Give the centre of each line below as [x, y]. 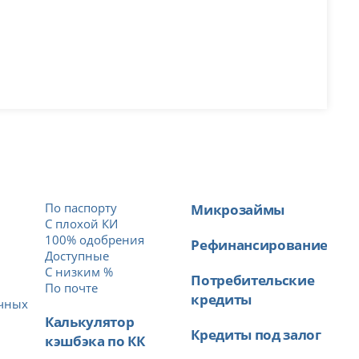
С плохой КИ [82, 224]
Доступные [77, 256]
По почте [72, 288]
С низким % [79, 272]
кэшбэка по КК [95, 341]
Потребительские [253, 280]
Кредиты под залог [256, 335]
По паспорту [81, 208]
